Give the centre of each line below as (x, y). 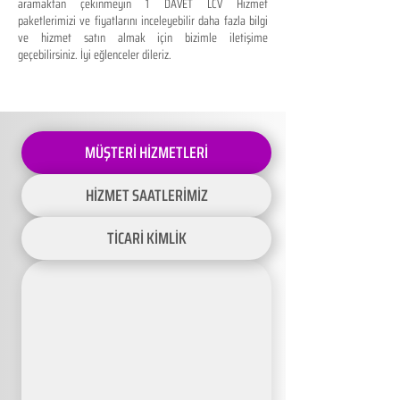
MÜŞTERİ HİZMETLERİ (146, 153)
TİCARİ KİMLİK (146, 238)
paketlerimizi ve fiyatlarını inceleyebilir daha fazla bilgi (143, 21)
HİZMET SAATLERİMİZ (146, 196)
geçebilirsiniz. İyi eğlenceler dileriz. (95, 54)
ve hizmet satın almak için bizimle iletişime (143, 37)
